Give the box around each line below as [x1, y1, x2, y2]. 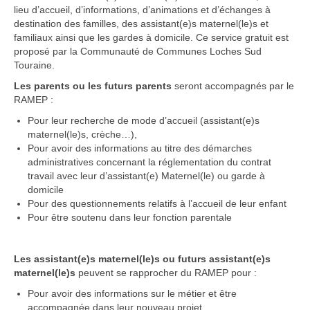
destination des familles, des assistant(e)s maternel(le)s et [14, 18, 268, 29]
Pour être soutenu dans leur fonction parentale [28, 212, 232, 223]
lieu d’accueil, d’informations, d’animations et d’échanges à [14, 4, 271, 15]
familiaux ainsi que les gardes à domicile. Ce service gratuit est [14, 32, 289, 43]
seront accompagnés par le [172, 80, 294, 91]
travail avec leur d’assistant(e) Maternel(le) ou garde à [28, 170, 265, 181]
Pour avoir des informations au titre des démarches [28, 143, 252, 154]
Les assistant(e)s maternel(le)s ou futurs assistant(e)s [14, 253, 271, 264]
